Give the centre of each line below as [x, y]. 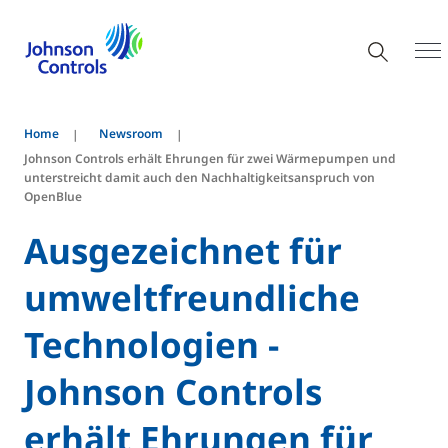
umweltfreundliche [192, 297]
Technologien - [151, 344]
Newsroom [131, 133]
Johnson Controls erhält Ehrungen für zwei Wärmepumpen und [210, 158]
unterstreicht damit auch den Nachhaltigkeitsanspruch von [199, 177]
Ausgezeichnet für [183, 250]
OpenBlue [53, 196]
